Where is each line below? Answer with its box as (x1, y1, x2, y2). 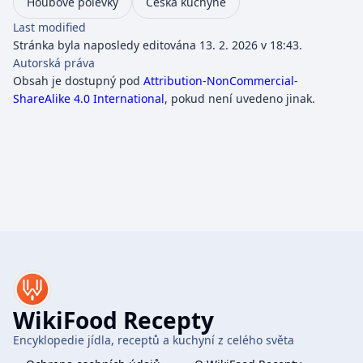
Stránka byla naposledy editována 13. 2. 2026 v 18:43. (13, 36, 302, 53)
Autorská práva (13, 54, 95, 70)
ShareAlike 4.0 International (13, 90, 164, 106)
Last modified (13, 19, 86, 35)
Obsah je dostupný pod (13, 72, 143, 88)
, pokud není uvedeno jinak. (164, 90, 315, 106)
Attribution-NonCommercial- (143, 72, 298, 88)
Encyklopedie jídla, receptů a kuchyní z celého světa (13, 332, 294, 348)
